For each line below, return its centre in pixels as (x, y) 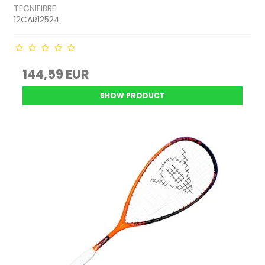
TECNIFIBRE (35, 9)
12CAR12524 (37, 20)
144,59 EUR (56, 75)
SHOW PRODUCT (132, 96)
